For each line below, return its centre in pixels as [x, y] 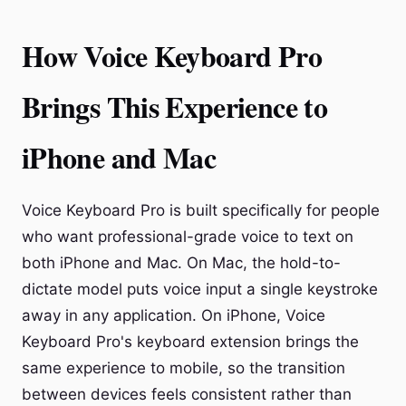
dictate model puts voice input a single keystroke [200, 289]
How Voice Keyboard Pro [172, 56]
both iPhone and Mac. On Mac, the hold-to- [181, 263]
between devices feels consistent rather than [187, 394]
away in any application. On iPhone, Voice [174, 315]
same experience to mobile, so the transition [184, 368]
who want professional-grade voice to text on [188, 237]
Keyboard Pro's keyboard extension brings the [190, 342]
